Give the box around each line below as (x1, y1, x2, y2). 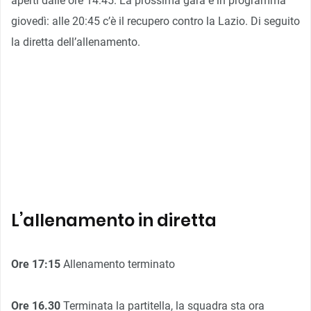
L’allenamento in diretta (11, 208, 217, 232)
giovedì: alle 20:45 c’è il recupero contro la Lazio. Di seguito (11, 14, 300, 28)
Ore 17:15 (11, 257, 60, 271)
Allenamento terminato (60, 257, 175, 271)
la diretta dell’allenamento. (11, 35, 140, 49)
